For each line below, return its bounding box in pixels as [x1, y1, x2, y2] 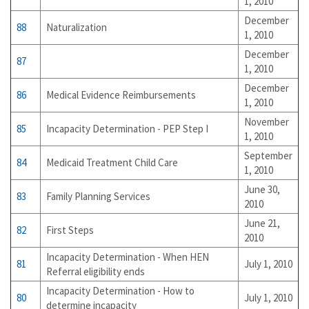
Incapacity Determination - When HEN [46, 250, 209, 263]
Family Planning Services [46, 190, 150, 203]
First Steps [46, 223, 94, 237]
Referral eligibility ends [46, 265, 145, 278]
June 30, [244, 183, 280, 196]
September [244, 149, 292, 162]
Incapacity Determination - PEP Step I [46, 122, 208, 135]
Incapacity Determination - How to [46, 284, 195, 297]
